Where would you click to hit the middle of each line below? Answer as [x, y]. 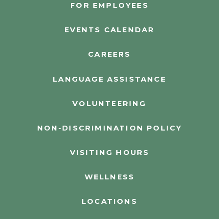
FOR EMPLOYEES [109, 6]
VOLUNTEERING [109, 103]
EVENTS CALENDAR [109, 30]
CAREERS [109, 55]
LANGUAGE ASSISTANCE [109, 79]
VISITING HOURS [109, 153]
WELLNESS [109, 177]
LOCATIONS [109, 202]
